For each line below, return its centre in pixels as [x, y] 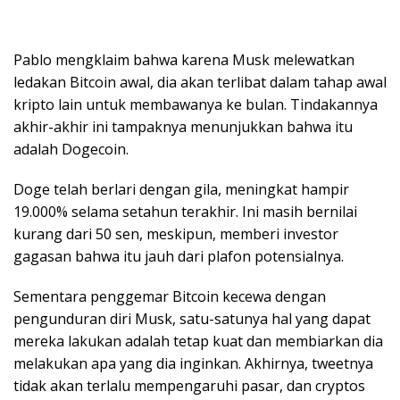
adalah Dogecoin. [71, 150]
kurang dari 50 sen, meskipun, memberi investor [176, 234]
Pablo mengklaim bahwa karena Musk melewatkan [184, 60]
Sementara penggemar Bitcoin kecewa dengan [170, 297]
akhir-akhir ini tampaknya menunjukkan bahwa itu [183, 127]
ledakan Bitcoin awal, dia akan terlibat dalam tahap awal [200, 83]
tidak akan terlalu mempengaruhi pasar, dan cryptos [189, 386]
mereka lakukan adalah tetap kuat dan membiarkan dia [198, 342]
